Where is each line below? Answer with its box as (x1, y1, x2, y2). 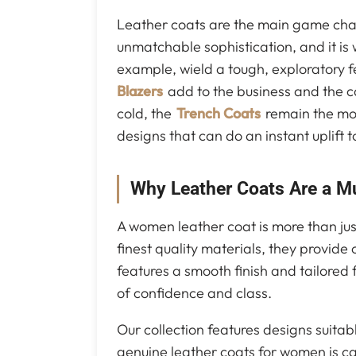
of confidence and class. (117, 284, 272, 303)
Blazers (117, 82, 163, 101)
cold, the (117, 104, 175, 123)
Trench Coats (176, 104, 261, 123)
